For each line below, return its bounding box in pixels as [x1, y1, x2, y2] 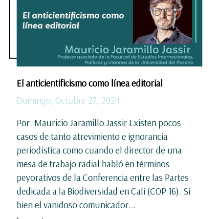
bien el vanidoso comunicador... [17, 198, 136, 211]
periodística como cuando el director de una [17, 144, 182, 156]
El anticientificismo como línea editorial [17, 77, 165, 89]
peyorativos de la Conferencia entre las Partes [17, 171, 189, 183]
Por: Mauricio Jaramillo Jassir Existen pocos [17, 116, 181, 129]
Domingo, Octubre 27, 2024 [17, 94, 120, 106]
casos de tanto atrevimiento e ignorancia [17, 130, 168, 142]
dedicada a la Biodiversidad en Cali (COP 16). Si [17, 185, 190, 197]
